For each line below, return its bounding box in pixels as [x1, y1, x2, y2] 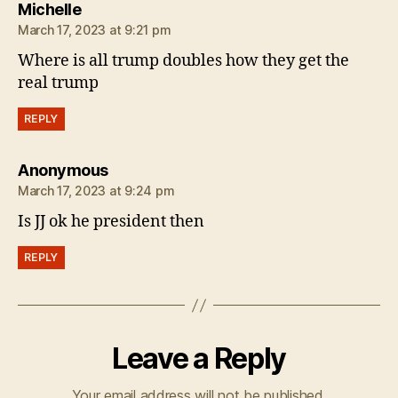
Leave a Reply [112, 341, 286, 377]
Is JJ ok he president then [18, 211, 204, 233]
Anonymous [18, 161, 108, 180]
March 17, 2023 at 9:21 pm [18, 22, 171, 38]
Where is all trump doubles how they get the [18, 51, 349, 72]
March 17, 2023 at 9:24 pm [18, 183, 175, 199]
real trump [18, 73, 99, 94]
